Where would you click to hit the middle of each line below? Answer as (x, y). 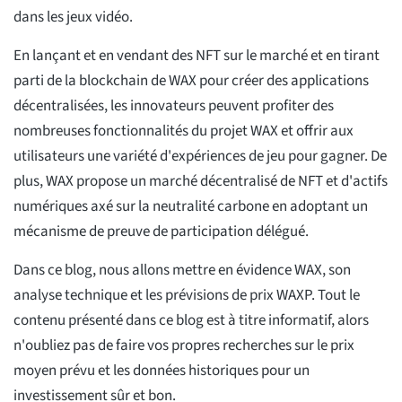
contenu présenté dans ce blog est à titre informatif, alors (191, 321)
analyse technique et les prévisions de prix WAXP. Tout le (187, 296)
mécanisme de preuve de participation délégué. (161, 232)
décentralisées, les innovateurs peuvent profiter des (174, 106)
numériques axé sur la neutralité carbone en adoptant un (191, 207)
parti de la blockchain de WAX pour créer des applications (191, 81)
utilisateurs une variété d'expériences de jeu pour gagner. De (200, 157)
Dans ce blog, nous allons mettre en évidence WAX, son (182, 271)
